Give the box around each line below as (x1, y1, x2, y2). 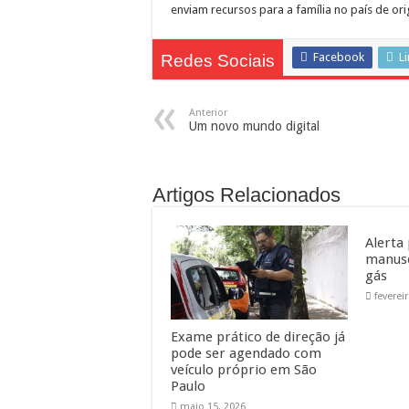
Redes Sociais (161, 51, 275, 70)
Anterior (189, 107, 227, 119)
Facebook (313, 50, 364, 64)
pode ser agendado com (171, 345, 321, 362)
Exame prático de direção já (171, 329, 345, 346)
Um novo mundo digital (189, 119, 320, 133)
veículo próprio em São (171, 362, 317, 379)
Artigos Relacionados (152, 184, 341, 206)
